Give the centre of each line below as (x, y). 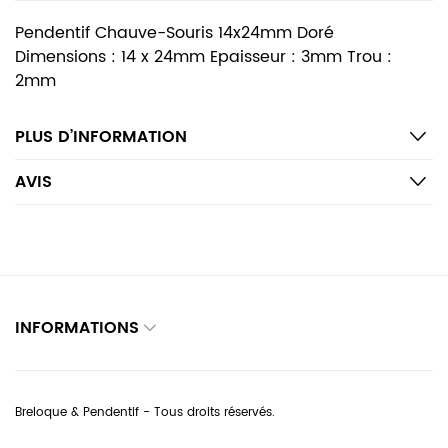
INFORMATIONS (77, 328)
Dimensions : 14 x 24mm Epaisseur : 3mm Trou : (203, 57)
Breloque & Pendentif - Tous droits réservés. (145, 413)
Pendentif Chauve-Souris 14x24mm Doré (174, 33)
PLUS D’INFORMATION (101, 137)
